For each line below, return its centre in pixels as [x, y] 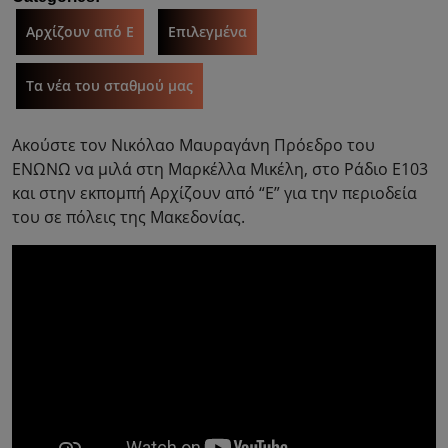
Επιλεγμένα [207, 32]
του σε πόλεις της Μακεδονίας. [128, 217]
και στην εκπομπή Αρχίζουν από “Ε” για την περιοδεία [214, 193]
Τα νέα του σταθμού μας [109, 86]
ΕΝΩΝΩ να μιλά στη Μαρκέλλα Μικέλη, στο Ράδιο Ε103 [220, 169]
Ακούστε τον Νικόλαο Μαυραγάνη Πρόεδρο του [193, 145]
